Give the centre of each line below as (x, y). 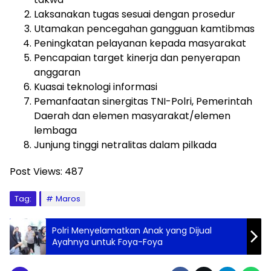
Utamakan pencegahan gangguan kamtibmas (144, 28)
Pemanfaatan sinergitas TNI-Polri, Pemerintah (143, 101)
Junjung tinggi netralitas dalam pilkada (125, 145)
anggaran (57, 72)
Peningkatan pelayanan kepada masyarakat (140, 43)
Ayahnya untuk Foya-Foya (107, 242)
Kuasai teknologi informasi (96, 87)
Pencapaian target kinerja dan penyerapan (137, 57)
